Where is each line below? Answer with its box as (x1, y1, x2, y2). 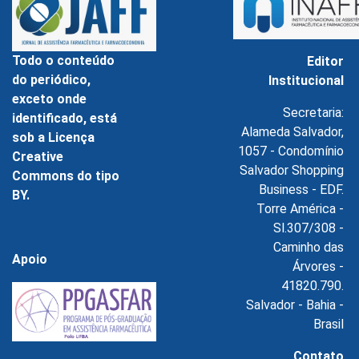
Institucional (268, 72, 344, 88)
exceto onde (12, 91, 87, 107)
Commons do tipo (12, 167, 119, 184)
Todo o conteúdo (12, 52, 115, 68)
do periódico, (12, 71, 91, 87)
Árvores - (292, 258, 344, 274)
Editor (306, 53, 344, 69)
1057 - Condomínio (237, 143, 344, 159)
